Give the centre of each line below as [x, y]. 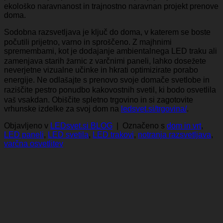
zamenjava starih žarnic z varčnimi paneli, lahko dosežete [105, 61]
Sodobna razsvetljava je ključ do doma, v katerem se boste [107, 32]
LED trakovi [113, 134]
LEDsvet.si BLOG [81, 125]
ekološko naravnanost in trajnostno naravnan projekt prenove [111, 6]
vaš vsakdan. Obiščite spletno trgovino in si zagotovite [99, 100]
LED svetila [68, 134]
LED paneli [24, 134]
